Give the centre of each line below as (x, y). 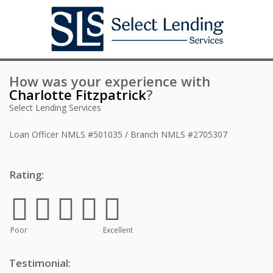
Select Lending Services (55, 108)
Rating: (27, 175)
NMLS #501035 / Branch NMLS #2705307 (144, 134)
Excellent (118, 230)
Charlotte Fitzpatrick (78, 94)
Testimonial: (40, 263)
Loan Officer (34, 134)
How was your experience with (110, 81)
